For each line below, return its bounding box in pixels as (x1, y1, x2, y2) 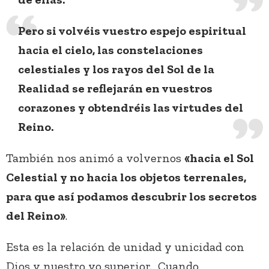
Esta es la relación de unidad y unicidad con (6, 240, 244, 255)
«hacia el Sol (184, 151, 254, 166)
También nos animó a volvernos (6, 151, 184, 166)
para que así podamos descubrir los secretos (6, 189, 257, 204)
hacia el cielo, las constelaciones (18, 43, 203, 58)
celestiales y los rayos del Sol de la (18, 62, 214, 77)
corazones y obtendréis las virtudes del (18, 100, 243, 115)
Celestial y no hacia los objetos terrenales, (6, 170, 246, 185)
